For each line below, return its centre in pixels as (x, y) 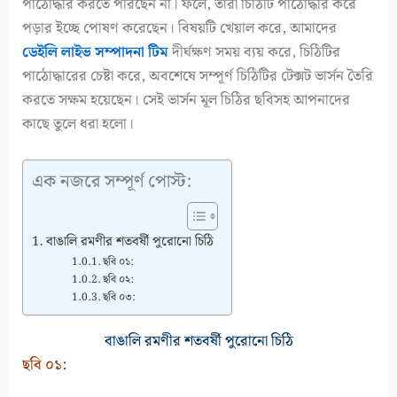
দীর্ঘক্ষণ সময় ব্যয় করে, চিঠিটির (255, 52)
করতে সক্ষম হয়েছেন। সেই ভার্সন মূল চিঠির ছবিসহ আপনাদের (187, 100)
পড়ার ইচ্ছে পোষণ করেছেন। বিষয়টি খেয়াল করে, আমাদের (180, 28)
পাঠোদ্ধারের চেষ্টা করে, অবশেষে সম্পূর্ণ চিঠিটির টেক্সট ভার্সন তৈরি (198, 76)
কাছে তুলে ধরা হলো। (78, 124)
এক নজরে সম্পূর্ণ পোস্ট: (112, 181)
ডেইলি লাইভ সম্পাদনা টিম (96, 52)
